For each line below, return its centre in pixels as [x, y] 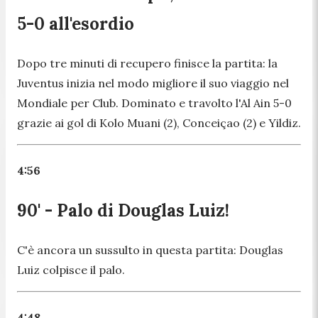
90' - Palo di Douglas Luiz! [123, 211]
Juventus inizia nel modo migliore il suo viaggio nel [153, 83]
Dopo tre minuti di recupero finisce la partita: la [147, 63]
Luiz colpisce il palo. [71, 270]
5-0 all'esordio [76, 23]
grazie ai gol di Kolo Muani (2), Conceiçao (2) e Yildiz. [159, 122]
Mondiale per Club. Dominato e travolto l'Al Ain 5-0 [154, 103]
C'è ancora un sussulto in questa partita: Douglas [150, 250]
